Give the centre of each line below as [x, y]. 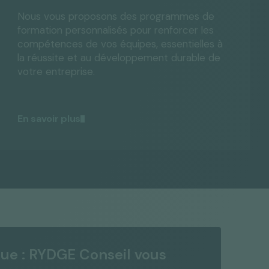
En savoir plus [49, 119]
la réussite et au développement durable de [119, 58]
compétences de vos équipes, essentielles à [120, 44]
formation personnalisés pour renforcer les [116, 30]
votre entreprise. [56, 71]
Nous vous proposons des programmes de [116, 16]
